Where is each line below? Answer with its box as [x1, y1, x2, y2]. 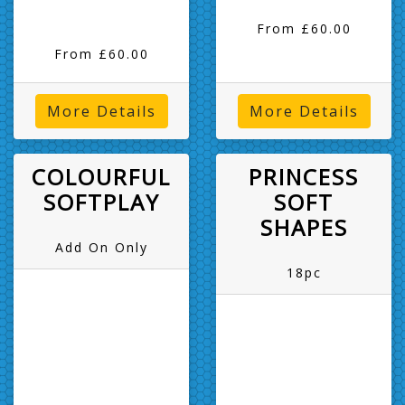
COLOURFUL [32, 161, 171, 192]
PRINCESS [249, 161, 359, 192]
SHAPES [259, 212, 348, 242]
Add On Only [54, 238, 148, 256]
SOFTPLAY [42, 186, 160, 217]
